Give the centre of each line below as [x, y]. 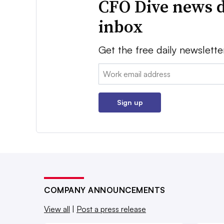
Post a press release [111, 209]
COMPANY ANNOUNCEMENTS [105, 190]
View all [57, 209]
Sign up [130, 102]
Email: [109, 70]
